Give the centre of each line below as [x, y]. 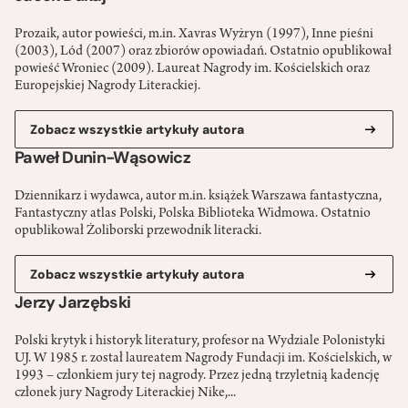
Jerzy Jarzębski [73, 303]
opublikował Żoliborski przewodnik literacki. [138, 232]
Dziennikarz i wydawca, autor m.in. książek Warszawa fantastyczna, [198, 197]
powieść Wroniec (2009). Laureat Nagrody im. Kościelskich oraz [192, 70]
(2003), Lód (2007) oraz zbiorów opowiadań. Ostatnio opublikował [203, 52]
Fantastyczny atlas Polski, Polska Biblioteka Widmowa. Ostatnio [193, 214]
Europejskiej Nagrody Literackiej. [107, 87]
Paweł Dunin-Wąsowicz [103, 158]
